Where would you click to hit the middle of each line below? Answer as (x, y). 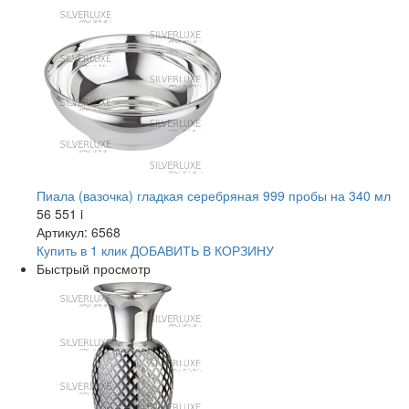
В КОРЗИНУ (236, 251)
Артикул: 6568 (79, 232)
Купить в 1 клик (82, 251)
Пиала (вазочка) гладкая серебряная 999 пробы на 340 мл (214, 196)
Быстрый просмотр (94, 269)
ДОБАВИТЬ (165, 251)
